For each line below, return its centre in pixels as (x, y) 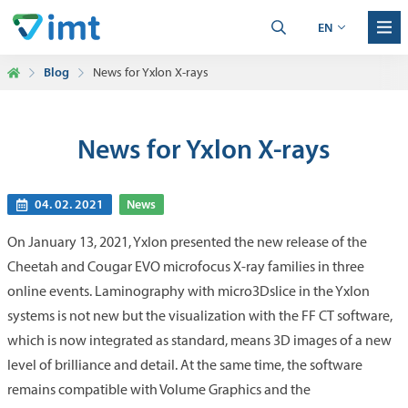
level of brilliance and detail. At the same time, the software (185, 365)
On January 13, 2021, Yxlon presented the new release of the (187, 242)
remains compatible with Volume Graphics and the (159, 390)
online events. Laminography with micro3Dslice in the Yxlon (189, 291)
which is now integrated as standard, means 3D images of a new (199, 341)
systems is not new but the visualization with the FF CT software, (200, 316)
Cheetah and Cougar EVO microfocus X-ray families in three (186, 267)
